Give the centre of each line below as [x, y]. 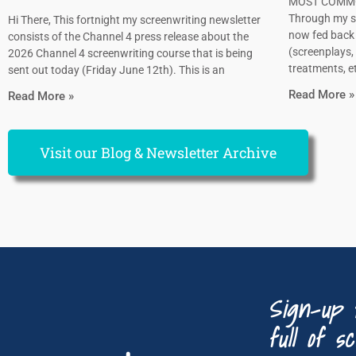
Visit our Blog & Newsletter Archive [158, 153]
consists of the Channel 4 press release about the [128, 37]
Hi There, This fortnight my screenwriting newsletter [134, 20]
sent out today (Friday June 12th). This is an [116, 70]
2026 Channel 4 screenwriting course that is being [130, 54]
